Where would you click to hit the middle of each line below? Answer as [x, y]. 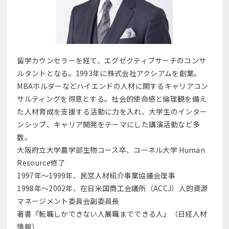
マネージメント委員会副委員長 [68, 201]
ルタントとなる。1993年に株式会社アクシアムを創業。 [109, 73]
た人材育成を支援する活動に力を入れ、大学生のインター [112, 111]
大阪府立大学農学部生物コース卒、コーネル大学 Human [111, 150]
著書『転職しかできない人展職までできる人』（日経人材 [112, 214]
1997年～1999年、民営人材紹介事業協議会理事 [96, 175]
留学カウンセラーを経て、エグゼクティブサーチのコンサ [112, 60]
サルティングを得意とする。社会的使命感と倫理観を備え [112, 99]
